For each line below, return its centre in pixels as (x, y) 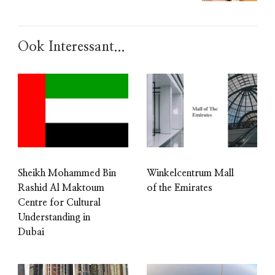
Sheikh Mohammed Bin (67, 173)
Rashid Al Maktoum (61, 188)
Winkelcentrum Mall (190, 173)
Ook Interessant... (72, 46)
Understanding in (54, 217)
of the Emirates (180, 188)
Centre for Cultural (59, 202)
